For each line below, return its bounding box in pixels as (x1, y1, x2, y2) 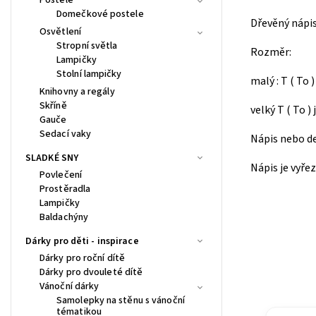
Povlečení (39, 167, 82, 182)
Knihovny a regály (39, 84, 115, 99)
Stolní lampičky (56, 66, 122, 81)
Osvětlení (39, 24, 81, 39)
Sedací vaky (39, 126, 92, 141)
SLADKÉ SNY (25, 150, 78, 165)
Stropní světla (56, 38, 118, 53)
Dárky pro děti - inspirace (25, 233, 139, 248)
